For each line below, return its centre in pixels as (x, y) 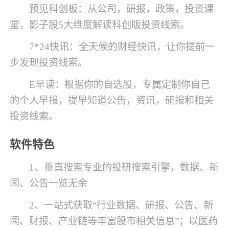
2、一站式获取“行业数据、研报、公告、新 (121, 205)
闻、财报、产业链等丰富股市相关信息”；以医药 (114, 221)
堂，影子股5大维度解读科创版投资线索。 (100, 25)
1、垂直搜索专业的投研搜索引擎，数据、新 (124, 167)
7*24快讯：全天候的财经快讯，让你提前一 (122, 47)
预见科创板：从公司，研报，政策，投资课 (122, 9)
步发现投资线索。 (49, 63)
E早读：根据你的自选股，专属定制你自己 (120, 85)
